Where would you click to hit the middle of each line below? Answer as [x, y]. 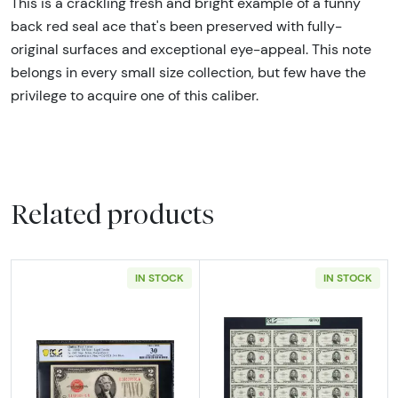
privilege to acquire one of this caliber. [136, 95]
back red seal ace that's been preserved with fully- [176, 26]
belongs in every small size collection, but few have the [188, 72]
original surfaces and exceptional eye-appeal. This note [191, 49]
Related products [112, 214]
